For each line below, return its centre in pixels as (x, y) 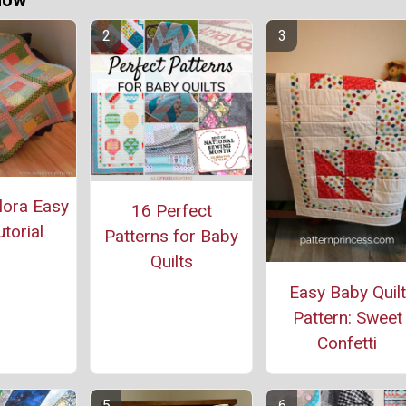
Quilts (171, 262)
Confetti (347, 343)
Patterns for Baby (171, 237)
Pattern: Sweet (347, 317)
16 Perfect (171, 211)
